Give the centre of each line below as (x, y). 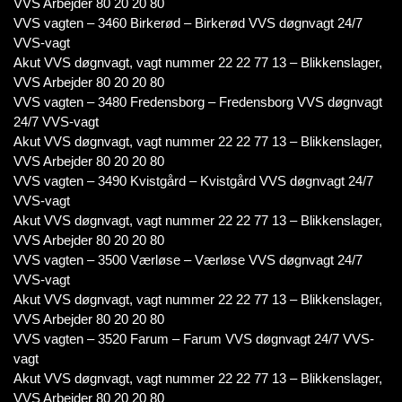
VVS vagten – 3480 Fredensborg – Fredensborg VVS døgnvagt (198, 102)
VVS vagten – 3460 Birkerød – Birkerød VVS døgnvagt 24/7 (188, 23)
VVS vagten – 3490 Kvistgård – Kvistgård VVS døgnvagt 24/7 (193, 181)
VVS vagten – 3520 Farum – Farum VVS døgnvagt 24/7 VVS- (194, 339)
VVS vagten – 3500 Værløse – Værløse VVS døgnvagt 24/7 (188, 260)
